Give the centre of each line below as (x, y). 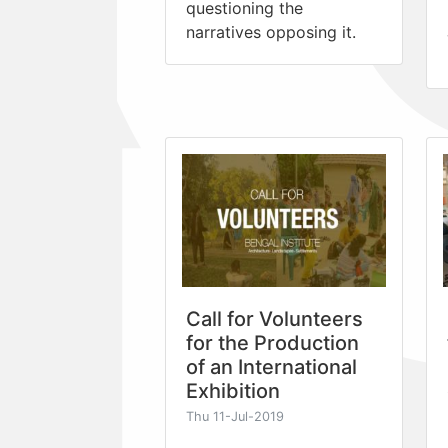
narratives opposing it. (271, 31)
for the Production (272, 342)
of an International (271, 366)
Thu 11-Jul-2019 (235, 416)
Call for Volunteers (274, 318)
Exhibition (233, 390)
